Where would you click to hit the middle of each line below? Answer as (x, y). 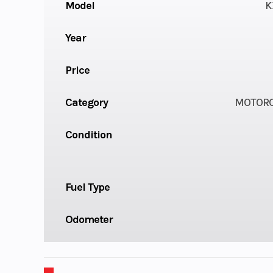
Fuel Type (87, 187)
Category (86, 103)
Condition (88, 135)
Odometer (89, 220)
